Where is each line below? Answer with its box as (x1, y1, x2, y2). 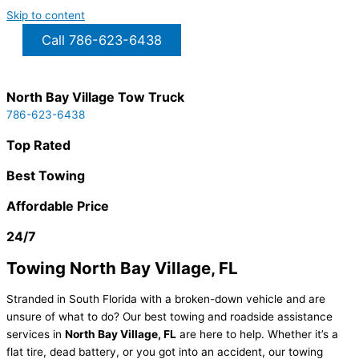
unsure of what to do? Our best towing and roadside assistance (6, 309, 333, 323)
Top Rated (6, 137, 71, 153)
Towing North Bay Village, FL (6, 258, 238, 278)
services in (6, 327, 65, 341)
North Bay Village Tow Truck (6, 89, 184, 105)
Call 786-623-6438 (42, 32, 162, 48)
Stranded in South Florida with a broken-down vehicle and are (6, 292, 325, 305)
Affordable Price (6, 198, 109, 214)
